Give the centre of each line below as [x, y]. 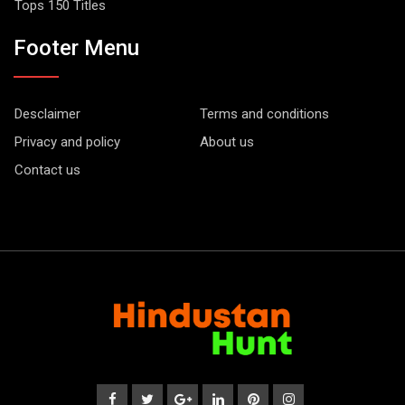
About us [226, 142]
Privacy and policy [67, 142]
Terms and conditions [264, 114]
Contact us [47, 170]
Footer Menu [76, 48]
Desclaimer [47, 114]
